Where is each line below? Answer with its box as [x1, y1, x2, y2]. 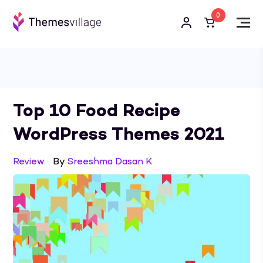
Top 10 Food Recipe [13, 99, 181, 123]
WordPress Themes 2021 [13, 123, 225, 147]
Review [13, 156, 45, 168]
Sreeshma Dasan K [67, 156, 153, 168]
